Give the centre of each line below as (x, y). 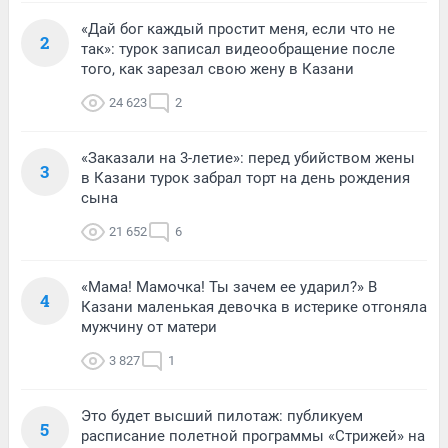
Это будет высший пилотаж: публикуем (222, 415)
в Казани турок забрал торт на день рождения (245, 177)
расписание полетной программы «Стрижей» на (253, 435)
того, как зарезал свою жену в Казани (217, 68)
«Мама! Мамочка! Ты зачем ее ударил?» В (229, 286)
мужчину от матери (149, 326)
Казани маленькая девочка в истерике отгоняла (254, 306)
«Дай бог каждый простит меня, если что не (238, 28)
